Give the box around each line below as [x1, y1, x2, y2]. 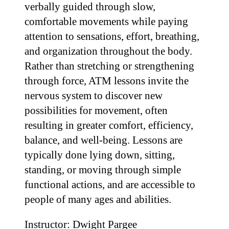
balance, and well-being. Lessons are [25, 134, 182, 146]
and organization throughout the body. [25, 45, 192, 57]
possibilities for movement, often [25, 104, 168, 117]
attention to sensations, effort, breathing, [25, 30, 199, 42]
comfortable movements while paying [25, 15, 188, 28]
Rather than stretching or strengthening [25, 60, 194, 72]
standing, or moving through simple [25, 164, 181, 176]
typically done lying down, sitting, [25, 149, 175, 161]
